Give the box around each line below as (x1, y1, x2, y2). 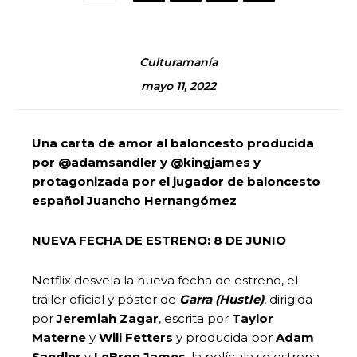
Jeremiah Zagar (57, 310, 159, 326)
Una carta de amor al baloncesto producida (32, 135, 314, 151)
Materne (32, 329, 86, 345)
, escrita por (159, 310, 232, 326)
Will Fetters (99, 329, 176, 345)
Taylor (232, 310, 273, 326)
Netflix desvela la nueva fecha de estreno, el (32, 272, 298, 288)
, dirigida (264, 291, 312, 307)
